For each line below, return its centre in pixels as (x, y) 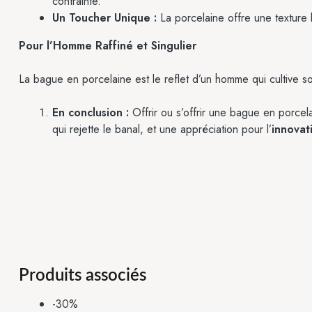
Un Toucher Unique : (104, 18)
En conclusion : (91, 113)
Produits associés (83, 276)
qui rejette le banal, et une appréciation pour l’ (162, 130)
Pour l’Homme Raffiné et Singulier (108, 46)
